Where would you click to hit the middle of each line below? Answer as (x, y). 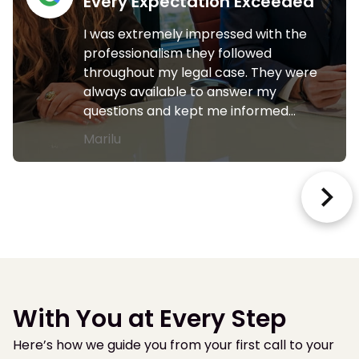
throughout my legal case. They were (200, 72)
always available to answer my (180, 91)
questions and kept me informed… (190, 111)
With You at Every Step (149, 319)
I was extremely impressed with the (195, 34)
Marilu (102, 139)
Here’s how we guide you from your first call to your (173, 345)
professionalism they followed (177, 53)
